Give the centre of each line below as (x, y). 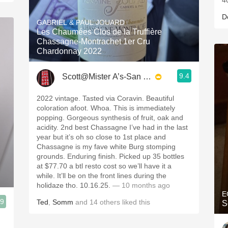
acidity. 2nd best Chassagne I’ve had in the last (112, 127)
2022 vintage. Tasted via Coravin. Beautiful (105, 98)
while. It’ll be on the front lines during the (102, 176)
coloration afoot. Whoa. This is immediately (106, 108)
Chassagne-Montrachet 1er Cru (93, 41)
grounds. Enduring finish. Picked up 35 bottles (110, 156)
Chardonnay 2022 (69, 51)
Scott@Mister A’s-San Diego (113, 76)
